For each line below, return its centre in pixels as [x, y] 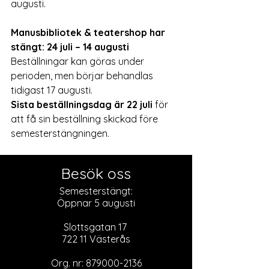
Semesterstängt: [96, 191]
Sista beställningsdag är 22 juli [82, 104]
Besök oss [96, 173]
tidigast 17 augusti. [53, 90]
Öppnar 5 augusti [96, 203]
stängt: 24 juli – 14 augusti [70, 47]
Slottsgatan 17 [96, 227]
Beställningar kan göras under [79, 61]
